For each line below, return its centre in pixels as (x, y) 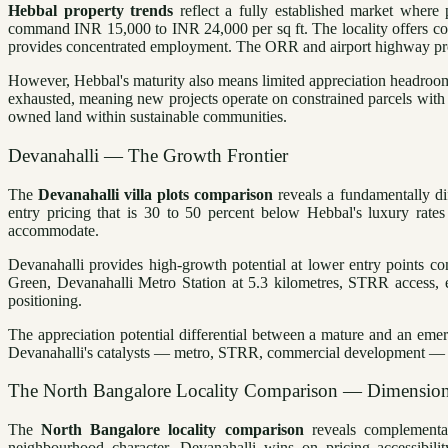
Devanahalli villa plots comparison (156, 194)
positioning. (45, 300)
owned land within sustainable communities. (147, 117)
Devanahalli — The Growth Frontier (148, 155)
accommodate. (53, 230)
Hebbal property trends (91, 11)
